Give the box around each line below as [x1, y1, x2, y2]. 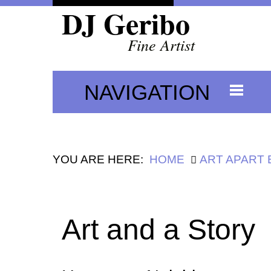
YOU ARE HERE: [53, 153, 143, 166]
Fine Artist [128, 34, 195, 55]
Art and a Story [62, 214, 255, 246]
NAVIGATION [84, 80, 210, 104]
